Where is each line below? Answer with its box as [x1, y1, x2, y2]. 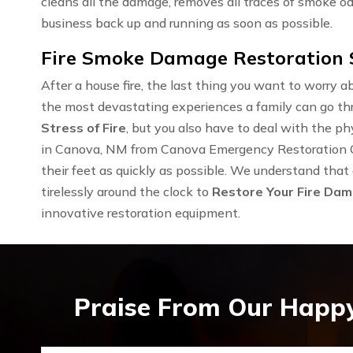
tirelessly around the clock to [41, 184, 212, 200]
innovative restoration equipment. [41, 205, 240, 221]
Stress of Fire [41, 120, 126, 136]
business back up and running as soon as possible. [41, 15, 333, 32]
